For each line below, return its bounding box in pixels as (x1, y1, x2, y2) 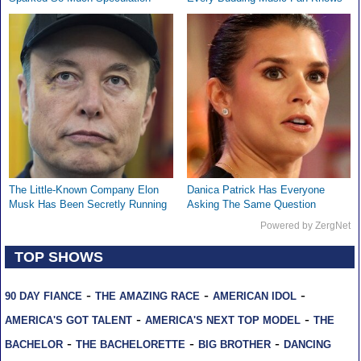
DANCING (283, 338, 331, 351)
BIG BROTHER (197, 338, 271, 351)
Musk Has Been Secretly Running (8, 198, 167, 211)
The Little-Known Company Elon (8, 184, 159, 197)
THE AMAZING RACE (94, 290, 200, 303)
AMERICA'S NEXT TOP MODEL (144, 314, 301, 327)
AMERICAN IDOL (212, 290, 297, 303)
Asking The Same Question (186, 198, 316, 211)
